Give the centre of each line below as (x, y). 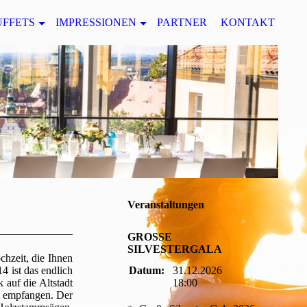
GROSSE (150, 237)
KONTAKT (248, 22)
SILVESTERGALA (175, 249)
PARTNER (182, 22)
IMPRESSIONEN (96, 22)
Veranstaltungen (166, 205)
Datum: (147, 271)
